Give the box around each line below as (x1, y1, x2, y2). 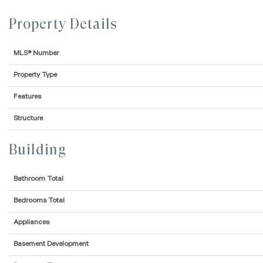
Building (9, 141, 66, 159)
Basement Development (14, 241, 89, 249)
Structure (14, 115, 43, 124)
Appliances (14, 219, 49, 228)
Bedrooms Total (14, 197, 65, 206)
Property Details (9, 16, 117, 33)
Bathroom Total (14, 176, 63, 184)
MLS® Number (14, 50, 59, 59)
